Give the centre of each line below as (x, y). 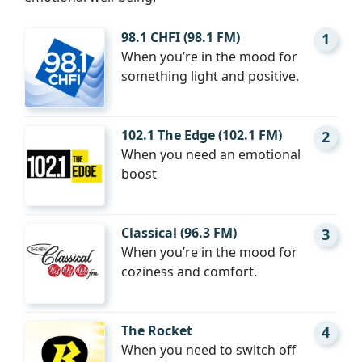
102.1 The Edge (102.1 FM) (202, 135)
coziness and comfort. (189, 272)
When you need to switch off (208, 350)
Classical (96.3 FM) (179, 233)
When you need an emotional (211, 155)
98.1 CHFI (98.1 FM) (181, 38)
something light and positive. (210, 76)
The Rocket (157, 331)
